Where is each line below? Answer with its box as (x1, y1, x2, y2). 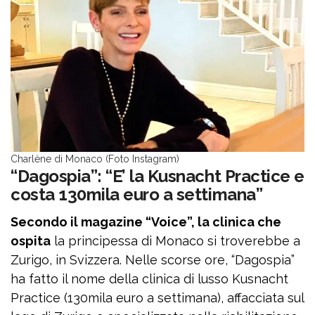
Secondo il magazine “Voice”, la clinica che (11, 214, 281, 229)
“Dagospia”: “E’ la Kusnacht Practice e (11, 166, 304, 186)
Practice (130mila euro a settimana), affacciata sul (11, 290, 304, 305)
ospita (11, 233, 51, 248)
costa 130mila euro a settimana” (11, 184, 263, 205)
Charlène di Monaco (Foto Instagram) (11, 153, 179, 165)
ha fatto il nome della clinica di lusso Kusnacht (11, 271, 288, 286)
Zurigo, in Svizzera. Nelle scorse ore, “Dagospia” (11, 252, 295, 267)
